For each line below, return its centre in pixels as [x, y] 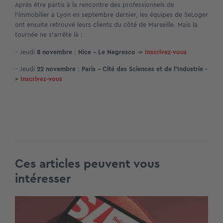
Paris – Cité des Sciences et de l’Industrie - [144, 69]
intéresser [43, 178]
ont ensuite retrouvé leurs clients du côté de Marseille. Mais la [106, 25]
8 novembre [56, 52]
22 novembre [57, 69]
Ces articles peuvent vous [87, 164]
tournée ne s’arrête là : [49, 35]
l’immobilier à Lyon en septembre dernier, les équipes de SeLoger [111, 15]
